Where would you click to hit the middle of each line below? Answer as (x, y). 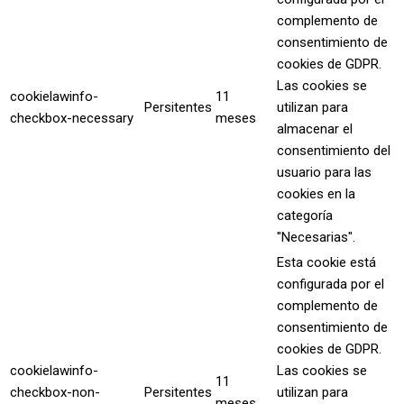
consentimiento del (334, 151)
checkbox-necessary (72, 118)
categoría (305, 216)
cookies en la (316, 194)
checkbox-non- (55, 392)
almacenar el (315, 129)
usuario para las (324, 172)
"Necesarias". (316, 237)
